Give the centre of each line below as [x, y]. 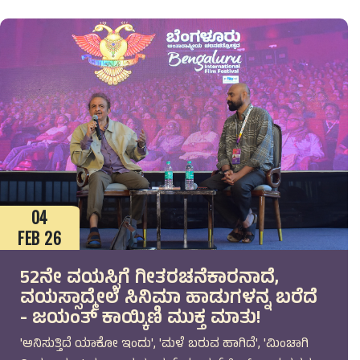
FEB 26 [40, 238]
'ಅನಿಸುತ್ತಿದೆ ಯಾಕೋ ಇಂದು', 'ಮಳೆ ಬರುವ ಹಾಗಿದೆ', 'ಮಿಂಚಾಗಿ [164, 344]
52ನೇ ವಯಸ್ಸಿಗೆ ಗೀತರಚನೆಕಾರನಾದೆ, [149, 279]
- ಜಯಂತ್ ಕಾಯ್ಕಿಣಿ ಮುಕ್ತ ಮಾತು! [140, 319]
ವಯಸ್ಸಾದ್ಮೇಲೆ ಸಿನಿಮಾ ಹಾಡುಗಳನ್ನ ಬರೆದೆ [168, 299]
